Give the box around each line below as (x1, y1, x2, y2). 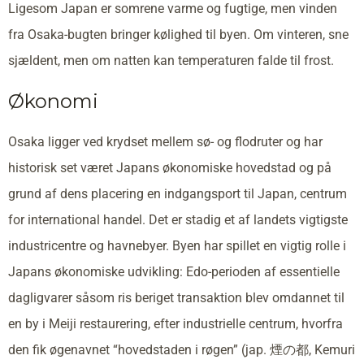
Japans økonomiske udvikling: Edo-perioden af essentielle (8, 263, 340, 279)
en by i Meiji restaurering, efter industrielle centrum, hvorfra (8, 315, 343, 331)
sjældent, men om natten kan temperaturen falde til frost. (8, 52, 334, 68)
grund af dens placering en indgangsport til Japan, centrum (8, 185, 347, 201)
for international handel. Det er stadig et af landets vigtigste (8, 211, 348, 227)
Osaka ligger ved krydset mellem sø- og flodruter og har (8, 133, 323, 149)
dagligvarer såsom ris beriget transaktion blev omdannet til (8, 289, 344, 305)
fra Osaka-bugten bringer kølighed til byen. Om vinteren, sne (8, 26, 349, 42)
